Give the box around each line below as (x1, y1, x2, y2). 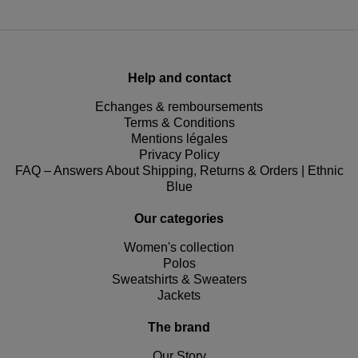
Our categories (134, 211, 224, 225)
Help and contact (127, 70, 231, 85)
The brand (148, 320, 210, 334)
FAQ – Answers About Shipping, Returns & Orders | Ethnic (14, 163, 344, 177)
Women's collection (124, 240, 234, 254)
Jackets (157, 288, 201, 302)
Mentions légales (130, 131, 228, 145)
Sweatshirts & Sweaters (111, 272, 247, 286)
